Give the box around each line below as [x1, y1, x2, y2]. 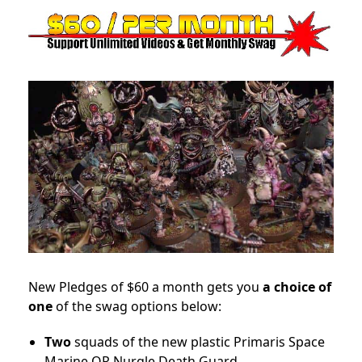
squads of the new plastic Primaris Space [71, 332, 325, 351]
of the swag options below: [53, 297, 221, 315]
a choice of [263, 277, 331, 296]
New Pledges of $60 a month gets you [28, 277, 263, 296]
